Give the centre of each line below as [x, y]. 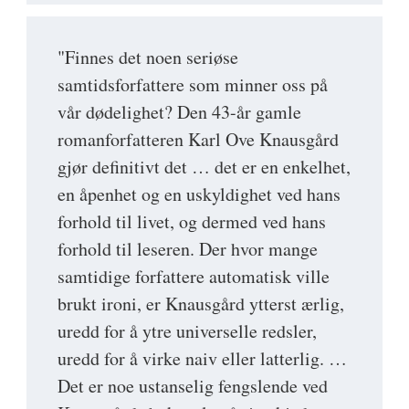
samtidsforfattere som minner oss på [193, 85]
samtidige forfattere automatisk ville [194, 277]
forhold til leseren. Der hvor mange [188, 249]
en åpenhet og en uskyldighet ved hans [199, 194]
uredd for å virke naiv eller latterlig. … [202, 359]
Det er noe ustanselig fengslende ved [193, 386]
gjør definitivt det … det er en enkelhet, [204, 167]
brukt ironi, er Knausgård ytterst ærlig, [201, 304]
